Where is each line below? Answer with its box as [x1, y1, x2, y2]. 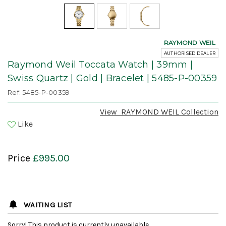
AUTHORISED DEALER [163, 50, 215, 56]
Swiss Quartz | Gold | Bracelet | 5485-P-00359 [8, 73, 217, 84]
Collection [179, 107, 218, 117]
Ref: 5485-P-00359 [8, 88, 70, 96]
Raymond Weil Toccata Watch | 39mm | [8, 59, 193, 70]
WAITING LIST [24, 200, 72, 209]
